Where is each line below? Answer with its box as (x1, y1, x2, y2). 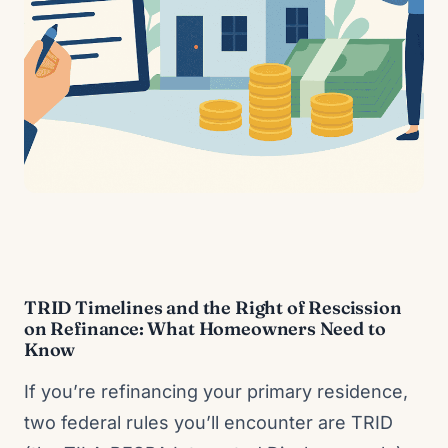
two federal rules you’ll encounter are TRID (24, 412, 393, 433)
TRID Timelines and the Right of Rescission (24, 296, 402, 319)
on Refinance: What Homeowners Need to (24, 317, 386, 340)
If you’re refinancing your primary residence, (24, 381, 408, 402)
